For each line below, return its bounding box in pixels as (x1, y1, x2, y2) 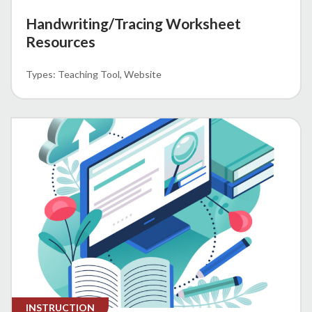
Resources (26, 32, 95, 50)
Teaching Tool (58, 68, 120, 80)
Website (124, 68, 162, 80)
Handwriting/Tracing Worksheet (26, 14, 241, 32)
